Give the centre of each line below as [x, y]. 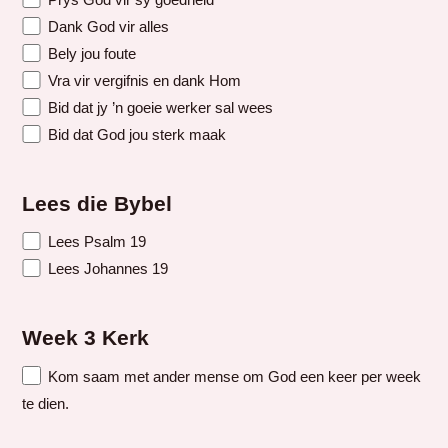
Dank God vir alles [106, 27]
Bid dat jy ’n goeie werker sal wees [158, 108]
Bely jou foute [89, 54]
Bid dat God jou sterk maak [134, 135]
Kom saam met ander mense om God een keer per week [232, 376]
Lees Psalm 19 [94, 242]
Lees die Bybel [97, 203]
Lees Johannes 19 [105, 269]
